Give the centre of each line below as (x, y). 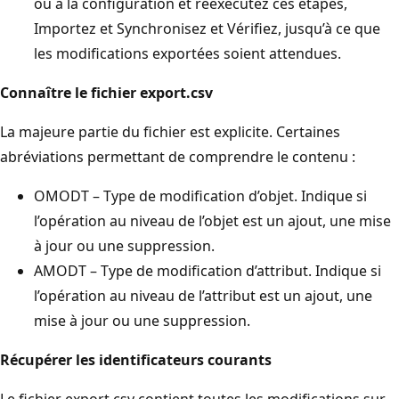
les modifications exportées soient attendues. (187, 53)
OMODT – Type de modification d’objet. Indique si (200, 195)
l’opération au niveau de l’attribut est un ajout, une (203, 295)
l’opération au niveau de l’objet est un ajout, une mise (212, 220)
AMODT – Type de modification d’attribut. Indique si (208, 270)
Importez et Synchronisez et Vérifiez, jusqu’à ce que (207, 28)
